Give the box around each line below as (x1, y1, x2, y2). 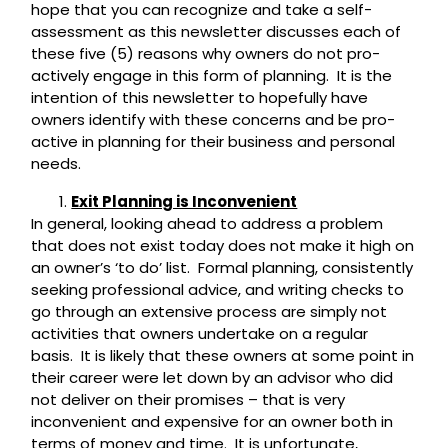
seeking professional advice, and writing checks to (31, 279, 405, 301)
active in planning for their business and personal (31, 131, 396, 153)
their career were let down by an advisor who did (31, 367, 394, 389)
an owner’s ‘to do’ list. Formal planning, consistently (31, 257, 414, 279)
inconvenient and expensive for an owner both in (31, 411, 394, 433)
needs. (31, 153, 82, 175)
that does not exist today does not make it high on (31, 235, 415, 257)
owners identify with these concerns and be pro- (31, 109, 396, 131)
